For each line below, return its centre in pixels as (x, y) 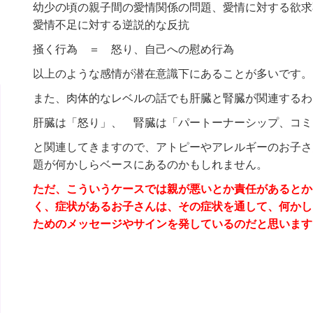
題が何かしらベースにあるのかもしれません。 (150, 165)
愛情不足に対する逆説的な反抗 (111, 25)
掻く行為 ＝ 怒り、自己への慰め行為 (133, 50)
